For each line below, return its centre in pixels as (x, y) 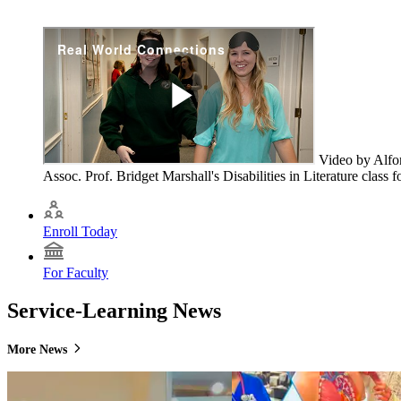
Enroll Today (80, 232)
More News (39, 350)
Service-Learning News (114, 311)
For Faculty (76, 273)
